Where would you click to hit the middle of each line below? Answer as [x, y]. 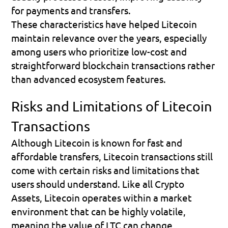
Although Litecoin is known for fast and [97, 142]
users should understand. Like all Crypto [98, 183]
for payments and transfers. [71, 10]
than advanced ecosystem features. [89, 79]
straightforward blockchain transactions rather [113, 65]
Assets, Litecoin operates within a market [102, 197]
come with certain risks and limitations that [106, 170]
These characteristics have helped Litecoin [104, 24]
